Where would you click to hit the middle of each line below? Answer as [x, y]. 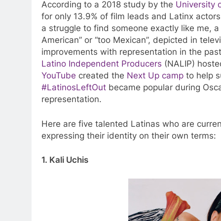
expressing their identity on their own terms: [129, 135]
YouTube [59, 76]
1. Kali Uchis [66, 160]
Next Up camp [155, 76]
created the [101, 76]
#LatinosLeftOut [74, 88]
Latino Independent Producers [102, 64]
